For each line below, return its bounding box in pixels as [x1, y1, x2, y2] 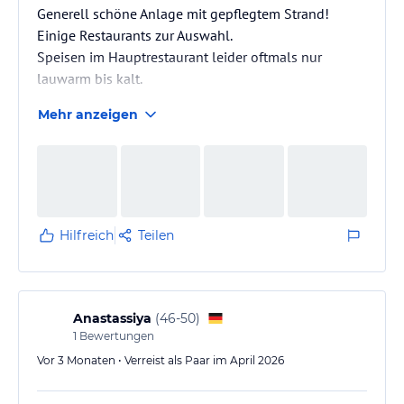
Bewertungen [77, 328, 154, 343]
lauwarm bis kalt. [37, 69, 142, 87]
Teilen [138, 226, 174, 243]
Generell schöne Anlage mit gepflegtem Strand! [37, 4, 329, 23]
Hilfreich [60, 226, 114, 243]
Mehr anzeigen [38, 106, 138, 123]
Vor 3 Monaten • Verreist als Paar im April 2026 [37, 353, 284, 367]
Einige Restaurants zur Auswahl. [37, 25, 233, 44]
